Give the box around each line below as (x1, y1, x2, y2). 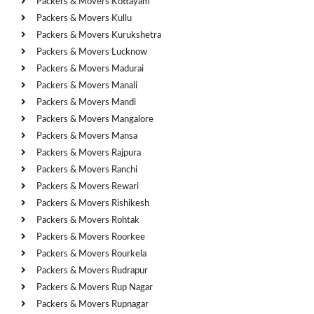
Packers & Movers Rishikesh (36, 198, 149, 208)
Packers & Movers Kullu (36, 13, 132, 23)
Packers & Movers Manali (36, 81, 137, 90)
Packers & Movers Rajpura (36, 148, 141, 158)
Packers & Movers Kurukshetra (36, 30, 161, 40)
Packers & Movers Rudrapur (36, 266, 148, 275)
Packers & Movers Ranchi (36, 165, 137, 175)
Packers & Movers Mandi (36, 97, 136, 107)
